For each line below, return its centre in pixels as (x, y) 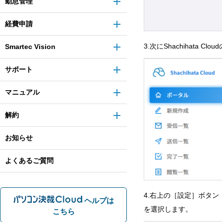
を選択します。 (168, 209)
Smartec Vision (30, 47)
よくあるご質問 (29, 161)
